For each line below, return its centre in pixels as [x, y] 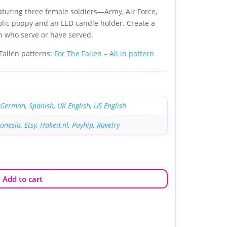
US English [110, 105]
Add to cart [22, 179]
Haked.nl [54, 125]
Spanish [41, 105]
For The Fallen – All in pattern [104, 53]
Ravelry [108, 125]
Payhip [82, 125]
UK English [73, 105]
